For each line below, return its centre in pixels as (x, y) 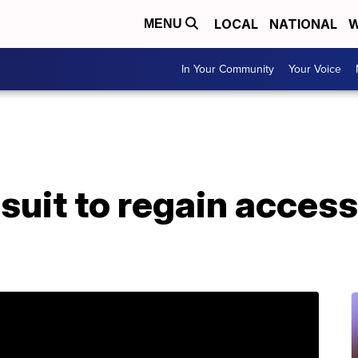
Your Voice (315, 69)
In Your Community (228, 69)
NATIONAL (303, 24)
